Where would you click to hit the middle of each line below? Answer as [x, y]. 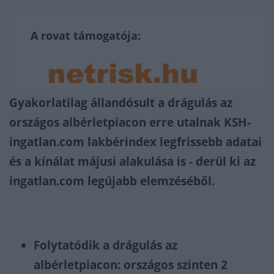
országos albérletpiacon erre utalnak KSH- [130, 122]
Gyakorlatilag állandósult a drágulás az [121, 103]
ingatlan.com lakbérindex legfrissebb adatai [135, 142]
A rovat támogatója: [86, 35]
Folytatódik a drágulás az [106, 245]
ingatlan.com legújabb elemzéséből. [112, 181]
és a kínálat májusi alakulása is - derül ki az [132, 161]
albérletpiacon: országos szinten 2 [131, 265]
